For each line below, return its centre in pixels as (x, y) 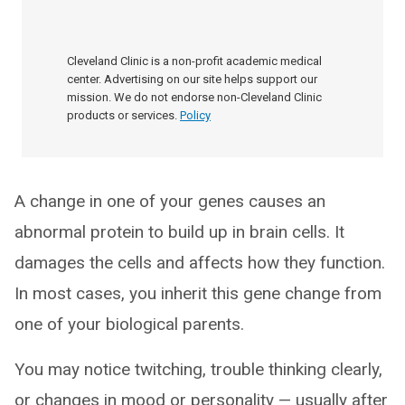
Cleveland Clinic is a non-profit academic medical (194, 61)
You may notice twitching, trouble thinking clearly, (198, 369)
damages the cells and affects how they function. (200, 263)
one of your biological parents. (129, 324)
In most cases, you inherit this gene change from (198, 293)
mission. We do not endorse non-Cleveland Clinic (194, 97)
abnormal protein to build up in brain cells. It (179, 232)
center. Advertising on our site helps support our (192, 79)
